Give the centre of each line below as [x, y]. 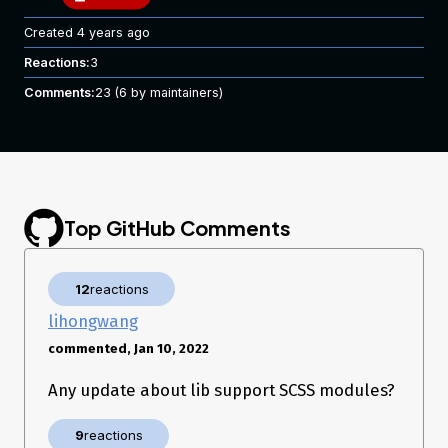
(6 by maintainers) [167, 92]
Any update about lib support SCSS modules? [221, 390]
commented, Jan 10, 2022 [128, 349]
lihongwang [93, 321]
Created [50, 32]
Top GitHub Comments [177, 227]
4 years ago [113, 32]
